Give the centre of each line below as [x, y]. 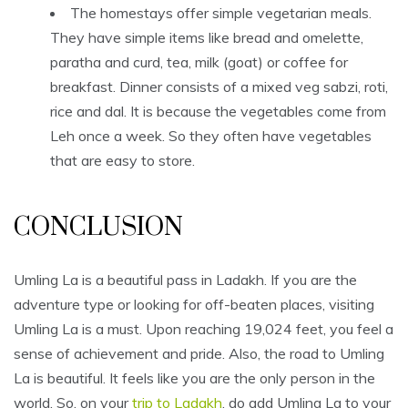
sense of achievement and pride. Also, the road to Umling [199, 354]
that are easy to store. [122, 161]
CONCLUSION [98, 228]
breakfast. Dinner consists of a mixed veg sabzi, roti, [219, 87]
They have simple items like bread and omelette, [207, 38]
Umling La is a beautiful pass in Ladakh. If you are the [185, 280]
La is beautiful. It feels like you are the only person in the [194, 378]
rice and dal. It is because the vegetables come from [218, 112]
